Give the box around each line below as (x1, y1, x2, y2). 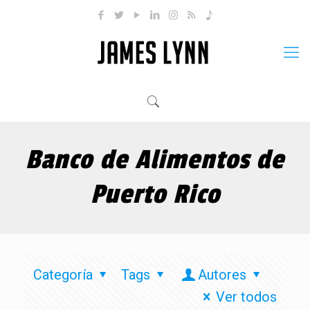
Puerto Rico (90, 179, 220, 210)
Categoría (33, 266, 93, 283)
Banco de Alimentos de (26, 144, 284, 176)
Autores (198, 266, 246, 283)
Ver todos (216, 289, 277, 305)
